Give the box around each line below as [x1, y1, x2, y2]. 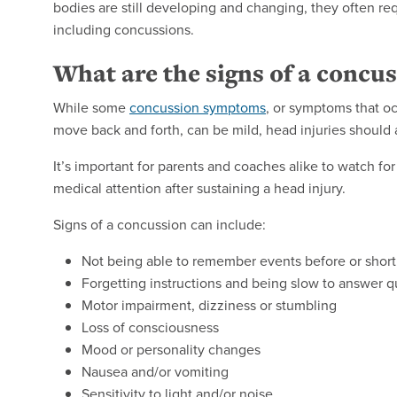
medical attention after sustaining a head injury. [53, 178, 346, 198]
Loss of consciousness [82, 317, 219, 338]
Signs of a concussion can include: [53, 214, 266, 235]
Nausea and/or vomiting [82, 362, 229, 382]
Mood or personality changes [82, 339, 261, 360]
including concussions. [53, 19, 194, 40]
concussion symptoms [129, 97, 266, 118]
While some [53, 97, 129, 118]
